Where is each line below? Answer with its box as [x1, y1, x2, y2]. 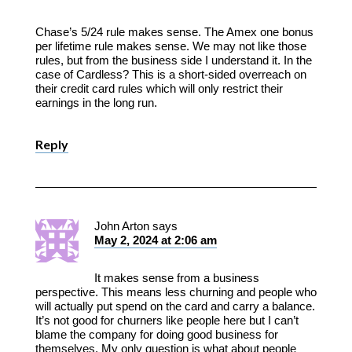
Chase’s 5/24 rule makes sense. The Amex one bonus [35, 24, 313, 38]
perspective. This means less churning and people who [35, 284, 317, 299]
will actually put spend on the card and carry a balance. [35, 299, 315, 313]
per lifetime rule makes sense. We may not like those [35, 38, 306, 53]
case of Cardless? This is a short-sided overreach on [35, 67, 306, 81]
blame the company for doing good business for [35, 327, 278, 341]
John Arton [93, 218, 149, 233]
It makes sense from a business [93, 270, 259, 284]
